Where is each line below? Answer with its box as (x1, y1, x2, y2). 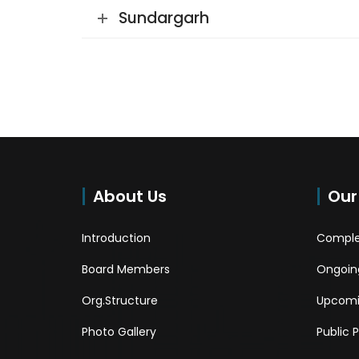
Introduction (82, 229, 151, 246)
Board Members (82, 260, 170, 277)
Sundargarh (119, 7, 209, 29)
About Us (93, 184, 167, 208)
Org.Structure (82, 292, 158, 309)
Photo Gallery (82, 323, 156, 340)
